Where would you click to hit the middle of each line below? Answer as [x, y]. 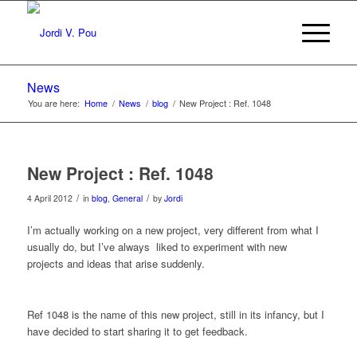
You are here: [53, 103]
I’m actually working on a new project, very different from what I [173, 230]
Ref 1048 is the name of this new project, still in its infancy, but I [175, 315]
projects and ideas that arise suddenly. [116, 264]
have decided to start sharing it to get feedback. [137, 331]
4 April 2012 [49, 198]
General [127, 198]
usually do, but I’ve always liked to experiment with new [157, 247]
